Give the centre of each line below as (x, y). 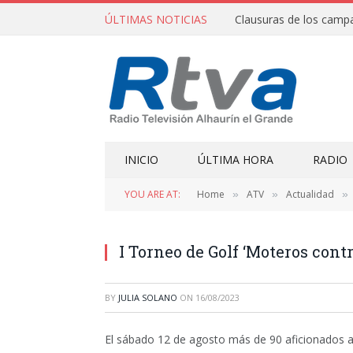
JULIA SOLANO (148, 297)
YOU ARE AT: (152, 194)
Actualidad (310, 194)
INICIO (141, 160)
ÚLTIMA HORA (236, 160)
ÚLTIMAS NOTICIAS (156, 19)
